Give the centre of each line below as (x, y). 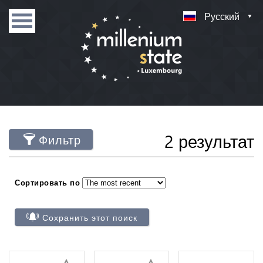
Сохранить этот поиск (90, 218)
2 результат (209, 141)
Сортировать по (47, 182)
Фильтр (60, 139)
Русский (222, 16)
